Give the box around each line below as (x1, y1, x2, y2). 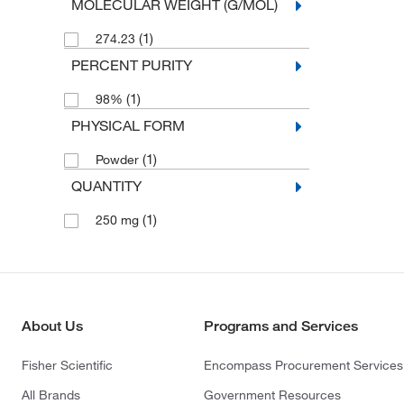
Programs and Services (204, 317, 359, 335)
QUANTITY (70, 177, 142, 195)
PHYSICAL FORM (70, 116, 185, 134)
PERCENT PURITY (70, 56, 192, 74)
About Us (22, 317, 83, 335)
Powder (95, 151, 142, 168)
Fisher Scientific (22, 357, 113, 373)
